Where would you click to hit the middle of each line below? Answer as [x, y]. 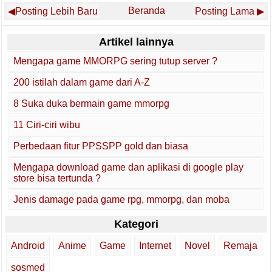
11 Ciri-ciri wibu [47, 124]
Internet [155, 245]
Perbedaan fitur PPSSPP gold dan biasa [101, 146]
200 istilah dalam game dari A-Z [82, 82]
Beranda [146, 10]
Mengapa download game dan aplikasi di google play [128, 167]
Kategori [136, 224]
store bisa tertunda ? [57, 178]
